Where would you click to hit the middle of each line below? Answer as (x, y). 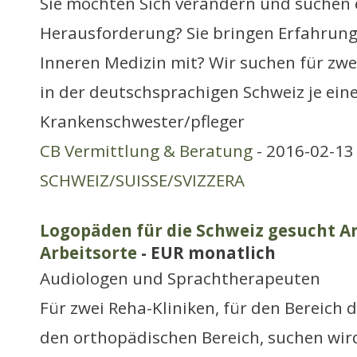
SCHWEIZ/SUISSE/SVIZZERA (142, 180)
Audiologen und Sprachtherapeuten (180, 278)
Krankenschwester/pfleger (142, 121)
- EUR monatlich (206, 253)
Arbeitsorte (88, 253)
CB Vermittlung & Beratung (146, 151)
